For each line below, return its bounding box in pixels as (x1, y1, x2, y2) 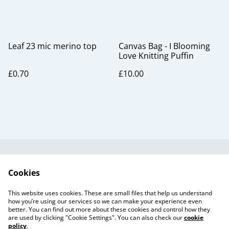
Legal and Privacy (123, 163, 190, 174)
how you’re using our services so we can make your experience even (8, 197, 202, 205)
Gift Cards (95, 192, 134, 203)
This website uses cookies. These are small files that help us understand (8, 189, 212, 197)
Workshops (134, 182, 178, 194)
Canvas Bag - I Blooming (119, 40, 210, 52)
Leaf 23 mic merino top (8, 40, 97, 52)
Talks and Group (125, 173, 188, 184)
